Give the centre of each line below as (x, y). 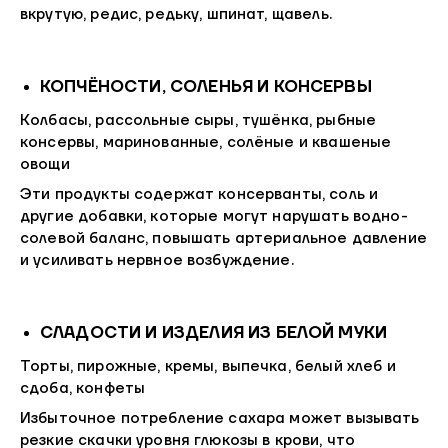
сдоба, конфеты (83, 389)
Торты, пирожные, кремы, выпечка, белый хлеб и (208, 367)
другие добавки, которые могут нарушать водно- (214, 217)
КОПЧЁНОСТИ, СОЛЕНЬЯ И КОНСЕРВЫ (206, 86)
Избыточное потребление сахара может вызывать (220, 419)
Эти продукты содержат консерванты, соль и (199, 195)
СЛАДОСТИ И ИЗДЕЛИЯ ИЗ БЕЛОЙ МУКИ (214, 332)
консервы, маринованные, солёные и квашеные (206, 143)
